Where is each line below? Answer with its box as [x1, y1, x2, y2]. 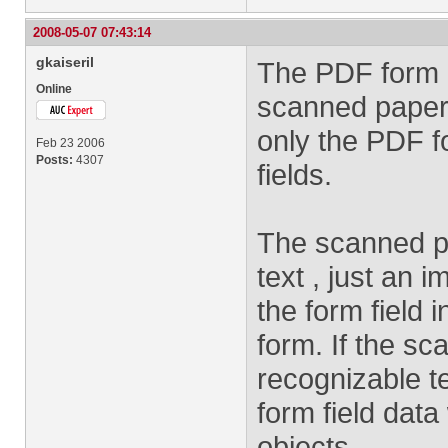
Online [36, 82, 72, 96]
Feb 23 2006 [36, 136, 105, 150]
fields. [257, 158, 332, 191]
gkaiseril [36, 54, 94, 70]
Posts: [36, 153, 73, 167]
